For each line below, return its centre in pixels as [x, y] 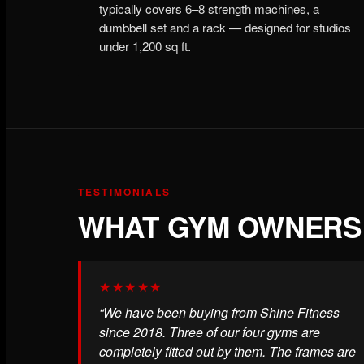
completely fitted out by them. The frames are [227, 351]
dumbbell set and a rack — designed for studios [225, 28]
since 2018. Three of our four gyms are [210, 331]
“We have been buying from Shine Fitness [219, 312]
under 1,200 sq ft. [145, 46]
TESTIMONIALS [124, 192]
